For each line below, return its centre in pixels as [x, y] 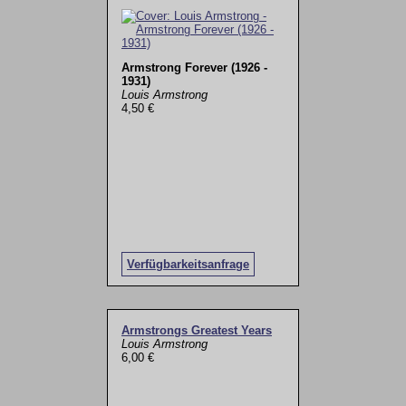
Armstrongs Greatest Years [196, 331]
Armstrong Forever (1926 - [194, 68]
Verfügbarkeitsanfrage [188, 264]
